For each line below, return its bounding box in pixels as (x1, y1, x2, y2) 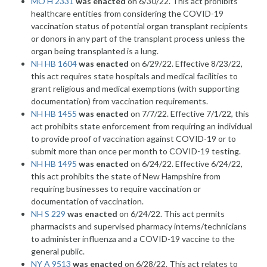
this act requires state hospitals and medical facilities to (31, 71, 238, 81)
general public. (31, 246, 85, 256)
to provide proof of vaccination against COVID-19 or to (31, 133, 237, 144)
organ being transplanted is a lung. (31, 46, 159, 56)
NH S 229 (31, 209, 66, 219)
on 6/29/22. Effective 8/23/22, (129, 58, 243, 69)
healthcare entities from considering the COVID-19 (31, 8, 224, 18)
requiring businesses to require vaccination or (31, 184, 201, 194)
